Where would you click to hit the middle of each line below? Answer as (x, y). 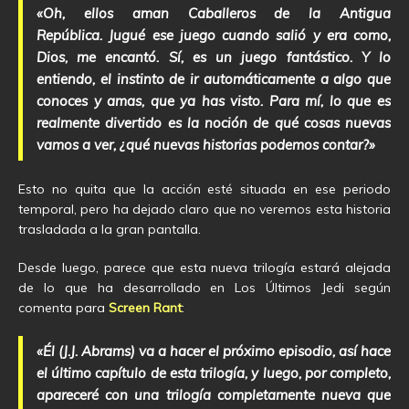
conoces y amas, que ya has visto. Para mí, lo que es (214, 101)
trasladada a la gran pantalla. (110, 230)
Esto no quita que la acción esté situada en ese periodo (204, 189)
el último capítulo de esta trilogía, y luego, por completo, (214, 373)
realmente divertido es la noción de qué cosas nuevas (214, 123)
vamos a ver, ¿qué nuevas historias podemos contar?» (206, 145)
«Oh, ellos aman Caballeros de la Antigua (214, 14)
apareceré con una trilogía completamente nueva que (214, 395)
